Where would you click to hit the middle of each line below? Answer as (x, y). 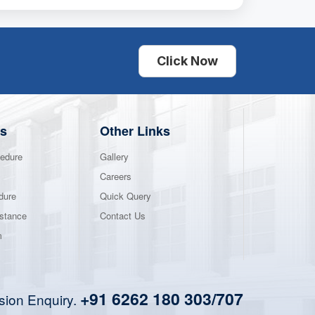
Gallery (114, 157)
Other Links (135, 131)
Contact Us (123, 216)
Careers (116, 176)
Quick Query (126, 196)
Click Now (187, 61)
